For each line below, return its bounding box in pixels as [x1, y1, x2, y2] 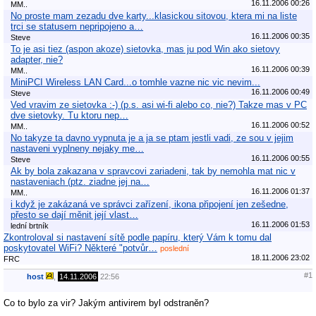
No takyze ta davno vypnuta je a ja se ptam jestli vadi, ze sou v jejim [11, 132, 293, 143]
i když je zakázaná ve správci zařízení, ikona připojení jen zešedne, [11, 198, 288, 209]
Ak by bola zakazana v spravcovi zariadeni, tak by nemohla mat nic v [11, 165, 296, 176]
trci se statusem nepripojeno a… [11, 20, 143, 32]
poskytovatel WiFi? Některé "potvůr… [4, 242, 157, 253]
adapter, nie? [11, 54, 63, 65]
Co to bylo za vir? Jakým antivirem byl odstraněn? [4, 297, 209, 308]
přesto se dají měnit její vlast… [11, 209, 138, 220]
